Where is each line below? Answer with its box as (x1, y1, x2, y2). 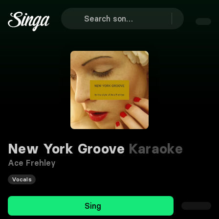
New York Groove (8, 140, 125, 157)
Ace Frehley (8, 158, 56, 168)
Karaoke (125, 140, 183, 157)
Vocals (12, 175, 32, 183)
